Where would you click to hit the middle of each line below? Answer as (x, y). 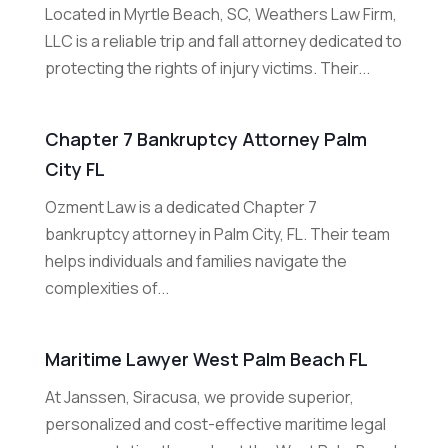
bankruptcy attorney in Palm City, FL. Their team (217, 234)
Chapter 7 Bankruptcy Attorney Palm (205, 139)
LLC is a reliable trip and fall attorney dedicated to (223, 41)
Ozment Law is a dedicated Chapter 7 (180, 207)
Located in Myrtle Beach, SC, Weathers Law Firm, (220, 14)
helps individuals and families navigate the (195, 261)
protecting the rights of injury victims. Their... (207, 68)
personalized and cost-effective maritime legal (215, 424)
